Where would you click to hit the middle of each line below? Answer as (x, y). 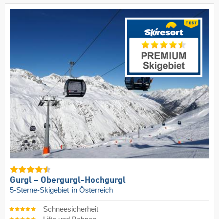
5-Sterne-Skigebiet (40, 190)
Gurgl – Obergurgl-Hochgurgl (68, 180)
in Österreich (92, 190)
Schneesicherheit (70, 209)
